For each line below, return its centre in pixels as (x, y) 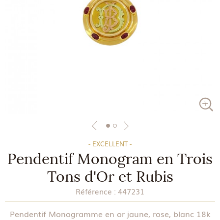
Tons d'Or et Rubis (110, 177)
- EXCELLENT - (110, 144)
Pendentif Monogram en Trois (110, 159)
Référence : (96, 191)
